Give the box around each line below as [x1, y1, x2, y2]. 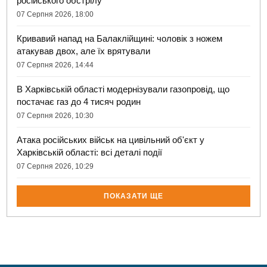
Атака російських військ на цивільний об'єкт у [17, 135, 205, 145]
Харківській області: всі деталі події [17, 147, 163, 158]
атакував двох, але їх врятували [17, 46, 151, 57]
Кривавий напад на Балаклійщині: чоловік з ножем [17, 33, 223, 44]
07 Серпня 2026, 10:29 [17, 162, 94, 171]
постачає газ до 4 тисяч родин [17, 97, 141, 107]
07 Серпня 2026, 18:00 [17, 10, 94, 19]
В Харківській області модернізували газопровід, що [17, 84, 230, 95]
